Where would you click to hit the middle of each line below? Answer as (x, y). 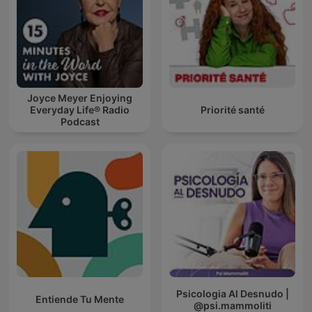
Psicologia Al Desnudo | (232, 293)
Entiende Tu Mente (80, 299)
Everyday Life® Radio (80, 110)
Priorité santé (232, 110)
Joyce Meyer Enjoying (80, 98)
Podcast (80, 122)
